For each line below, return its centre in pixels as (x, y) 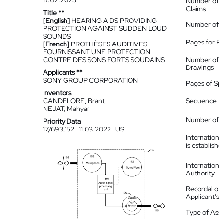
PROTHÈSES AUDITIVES (109, 44)
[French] (56, 44)
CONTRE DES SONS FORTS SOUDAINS (104, 60)
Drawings (200, 67)
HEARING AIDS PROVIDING (114, 21)
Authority (200, 173)
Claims (196, 9)
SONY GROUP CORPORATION (90, 80)
